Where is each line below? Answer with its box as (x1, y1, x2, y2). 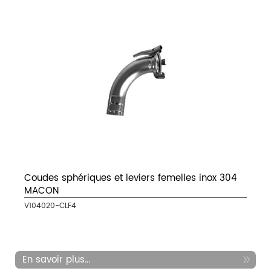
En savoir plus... (22, 252, 90, 268)
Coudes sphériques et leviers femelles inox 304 (24, 171, 237, 186)
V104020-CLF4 (24, 200, 76, 212)
